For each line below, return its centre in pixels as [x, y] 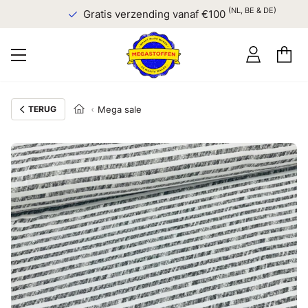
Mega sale [119, 109]
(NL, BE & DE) [244, 11]
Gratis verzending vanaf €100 [147, 14]
